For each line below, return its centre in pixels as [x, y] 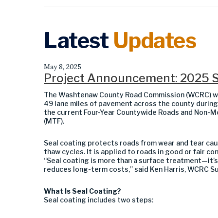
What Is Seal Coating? [82, 191]
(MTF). [54, 121]
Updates [154, 40]
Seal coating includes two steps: [99, 200]
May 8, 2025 [63, 66]
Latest [78, 40]
